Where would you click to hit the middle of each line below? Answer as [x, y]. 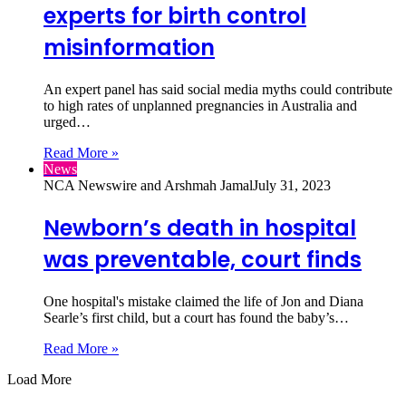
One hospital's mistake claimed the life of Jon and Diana [203, 301]
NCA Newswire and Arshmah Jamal [148, 186]
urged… [67, 122]
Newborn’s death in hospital [200, 228]
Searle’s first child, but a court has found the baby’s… [196, 318]
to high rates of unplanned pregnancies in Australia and [200, 106]
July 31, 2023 [292, 186]
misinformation [129, 48]
